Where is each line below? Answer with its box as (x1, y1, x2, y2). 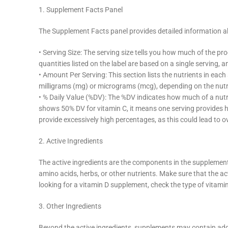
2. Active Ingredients (39, 137, 103, 146)
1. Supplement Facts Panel (39, 6, 123, 14)
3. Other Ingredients (39, 202, 101, 211)
